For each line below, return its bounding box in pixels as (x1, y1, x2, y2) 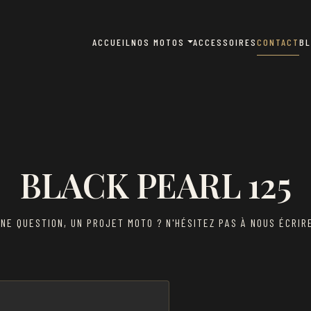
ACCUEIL (92, 35, 131, 48)
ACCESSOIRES (193, 35, 257, 48)
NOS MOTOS (131, 35, 185, 48)
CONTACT (257, 35, 299, 48)
